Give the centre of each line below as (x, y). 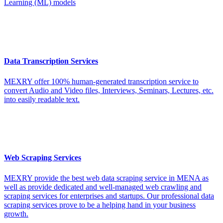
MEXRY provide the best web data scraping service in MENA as (106, 178)
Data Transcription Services (51, 61)
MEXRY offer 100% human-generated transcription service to (101, 81)
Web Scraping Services (43, 158)
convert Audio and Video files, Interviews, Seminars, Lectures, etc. (109, 90)
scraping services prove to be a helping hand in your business (100, 205)
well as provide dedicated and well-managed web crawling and (103, 187)
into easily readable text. (42, 99)
